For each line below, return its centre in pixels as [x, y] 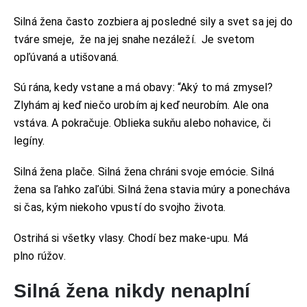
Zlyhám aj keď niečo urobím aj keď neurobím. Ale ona [142, 106]
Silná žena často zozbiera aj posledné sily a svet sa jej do [153, 21]
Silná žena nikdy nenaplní [132, 291]
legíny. [29, 141]
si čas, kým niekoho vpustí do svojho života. [120, 208]
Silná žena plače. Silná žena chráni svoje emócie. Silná [144, 172]
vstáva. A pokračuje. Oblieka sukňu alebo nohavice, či [142, 123]
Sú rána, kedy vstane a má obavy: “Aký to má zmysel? [144, 88]
